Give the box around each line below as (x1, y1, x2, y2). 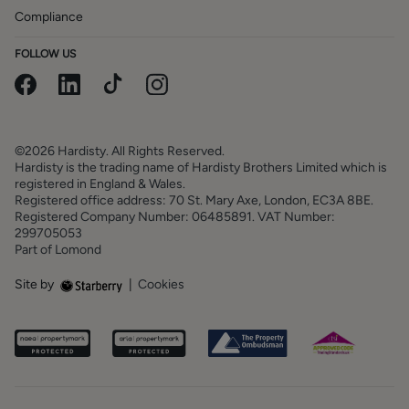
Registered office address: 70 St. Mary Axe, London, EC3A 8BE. (15, 193, 381, 208)
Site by (15, 277, 57, 292)
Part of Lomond (15, 242, 101, 257)
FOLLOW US (15, 47, 76, 60)
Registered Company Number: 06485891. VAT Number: (15, 209, 335, 225)
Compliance (15, 9, 83, 25)
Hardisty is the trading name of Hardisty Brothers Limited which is (15, 160, 387, 175)
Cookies (132, 277, 184, 292)
